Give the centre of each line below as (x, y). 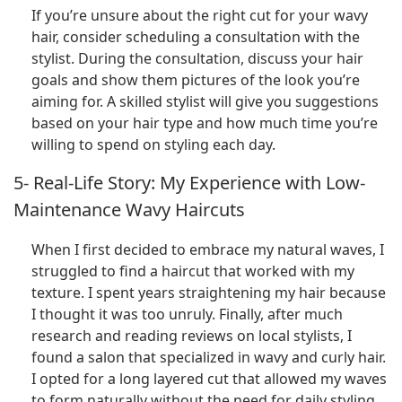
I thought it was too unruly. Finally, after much (187, 314)
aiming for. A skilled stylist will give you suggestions (205, 101)
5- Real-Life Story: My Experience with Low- (189, 183)
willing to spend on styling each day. (153, 144)
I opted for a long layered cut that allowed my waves (209, 378)
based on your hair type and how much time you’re (205, 122)
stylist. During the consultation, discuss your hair (197, 58)
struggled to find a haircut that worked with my (193, 271)
